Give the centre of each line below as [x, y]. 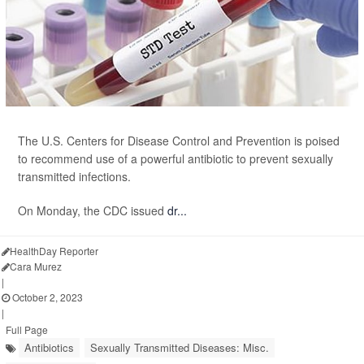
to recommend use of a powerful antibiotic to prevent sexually [175, 158]
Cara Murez [36, 266]
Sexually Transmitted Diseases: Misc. [180, 347]
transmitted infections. [74, 176]
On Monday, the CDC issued [93, 210]
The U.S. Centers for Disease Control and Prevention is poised [179, 141]
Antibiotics [49, 347]
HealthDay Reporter [54, 251]
